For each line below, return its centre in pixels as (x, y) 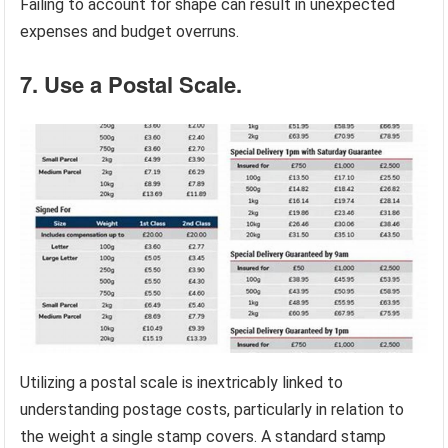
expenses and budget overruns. (130, 32)
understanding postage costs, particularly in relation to (212, 410)
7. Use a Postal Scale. (131, 84)
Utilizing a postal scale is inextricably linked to (182, 383)
